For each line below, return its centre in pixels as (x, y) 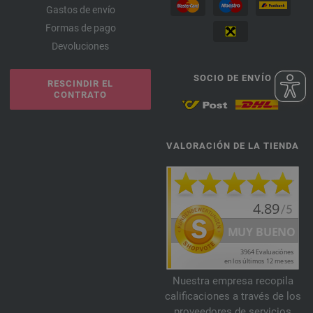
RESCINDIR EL (80, 84)
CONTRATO (80, 95)
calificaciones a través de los (233, 297)
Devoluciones (80, 46)
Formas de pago (80, 28)
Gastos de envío (80, 10)
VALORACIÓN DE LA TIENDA (233, 146)
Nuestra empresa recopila (233, 281)
